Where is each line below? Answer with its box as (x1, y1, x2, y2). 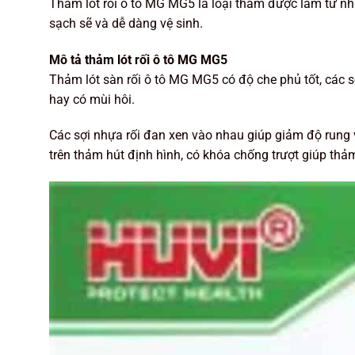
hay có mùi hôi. (49, 91, 135, 107)
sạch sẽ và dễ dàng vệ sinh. (49, 15, 203, 31)
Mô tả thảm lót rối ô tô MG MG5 (49, 52, 227, 67)
